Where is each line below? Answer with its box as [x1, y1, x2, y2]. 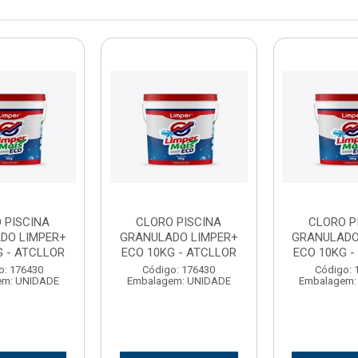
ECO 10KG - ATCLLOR [121, 245, 237, 260]
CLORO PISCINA [136, 215, 222, 229]
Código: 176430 [142, 264, 216, 276]
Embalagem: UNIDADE [126, 275, 231, 287]
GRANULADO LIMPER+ [119, 230, 238, 245]
